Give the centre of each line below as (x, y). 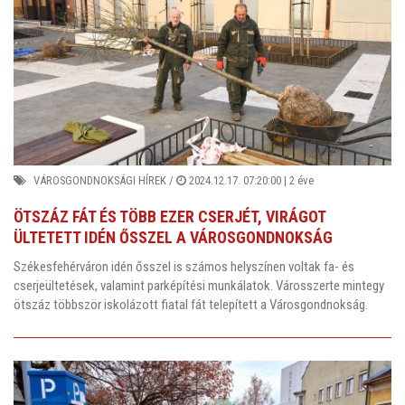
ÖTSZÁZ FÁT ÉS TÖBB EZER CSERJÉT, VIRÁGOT (170, 217)
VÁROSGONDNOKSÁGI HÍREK (100, 181)
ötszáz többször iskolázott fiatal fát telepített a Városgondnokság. (191, 304)
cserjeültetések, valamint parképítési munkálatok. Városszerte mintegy (199, 285)
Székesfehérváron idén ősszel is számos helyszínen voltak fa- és (184, 266)
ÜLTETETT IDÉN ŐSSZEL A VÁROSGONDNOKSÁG (173, 238)
